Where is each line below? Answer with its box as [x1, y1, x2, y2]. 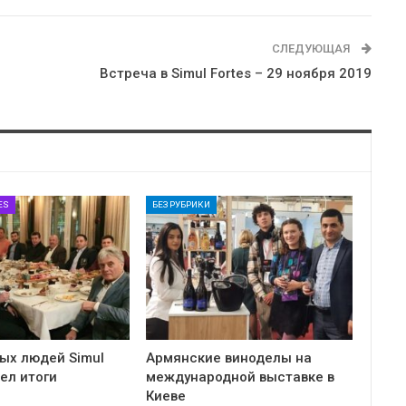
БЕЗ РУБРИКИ [152, 199, 211, 209]
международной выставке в [146, 369, 335, 386]
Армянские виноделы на [146, 350, 313, 367]
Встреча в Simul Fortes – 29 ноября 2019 [99, 65, 372, 82]
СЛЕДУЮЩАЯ [271, 42, 353, 55]
